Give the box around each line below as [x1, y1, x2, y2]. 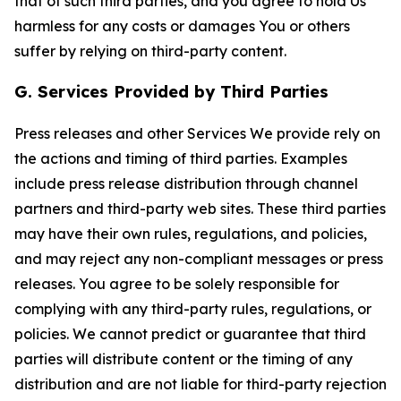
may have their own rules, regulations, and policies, [14, 225, 367, 243]
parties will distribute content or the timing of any [14, 350, 353, 368]
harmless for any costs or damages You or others [14, 17, 350, 35]
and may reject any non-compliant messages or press [14, 250, 383, 268]
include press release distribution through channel [14, 175, 358, 192]
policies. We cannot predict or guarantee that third [14, 325, 366, 343]
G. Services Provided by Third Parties [14, 81, 328, 102]
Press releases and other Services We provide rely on [14, 124, 380, 142]
